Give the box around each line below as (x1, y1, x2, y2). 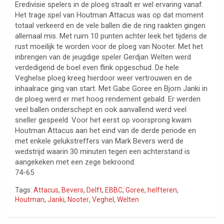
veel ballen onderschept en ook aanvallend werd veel (15, 105, 186, 114)
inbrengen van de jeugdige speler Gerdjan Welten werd (15, 52, 191, 62)
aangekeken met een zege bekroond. (15, 157, 135, 167)
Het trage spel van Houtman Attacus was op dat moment (15, 10, 203, 20)
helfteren (147, 186, 177, 194)
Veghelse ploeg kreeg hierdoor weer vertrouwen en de (15, 73, 192, 83)
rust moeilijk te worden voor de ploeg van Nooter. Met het (15, 42, 203, 51)
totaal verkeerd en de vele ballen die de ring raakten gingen (15, 21, 205, 30)
